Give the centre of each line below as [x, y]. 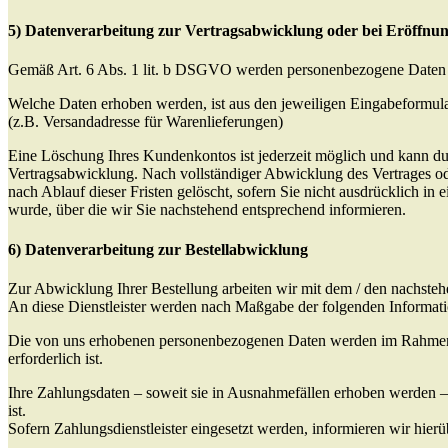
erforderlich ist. [55, 358]
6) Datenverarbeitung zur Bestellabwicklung [158, 249]
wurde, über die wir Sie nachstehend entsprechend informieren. [207, 210]
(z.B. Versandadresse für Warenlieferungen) [145, 122]
